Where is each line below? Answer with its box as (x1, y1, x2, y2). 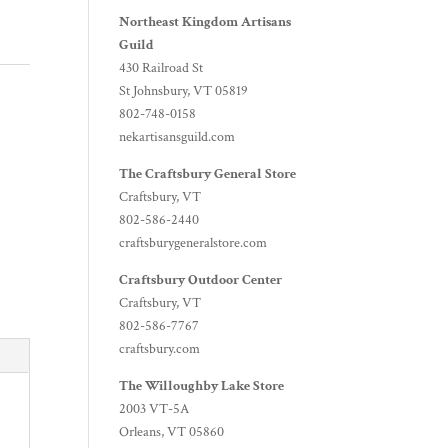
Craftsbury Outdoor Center (119, 271, 283, 289)
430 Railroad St (119, 59, 204, 77)
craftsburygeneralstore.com (119, 234, 268, 252)
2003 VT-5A (119, 400, 190, 418)
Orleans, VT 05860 (119, 423, 225, 441)
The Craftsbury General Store (119, 165, 297, 183)
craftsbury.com (119, 340, 201, 358)
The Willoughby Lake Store (119, 377, 285, 395)
